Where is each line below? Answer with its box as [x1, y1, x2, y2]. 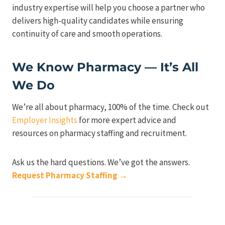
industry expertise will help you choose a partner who [12, 2, 205, 14]
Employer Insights [12, 115, 77, 126]
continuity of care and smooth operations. [12, 28, 162, 40]
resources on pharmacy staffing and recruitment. [12, 128, 187, 139]
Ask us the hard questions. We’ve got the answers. [12, 157, 190, 168]
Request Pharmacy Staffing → [12, 170, 128, 181]
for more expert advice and [77, 115, 176, 126]
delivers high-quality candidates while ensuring [12, 15, 183, 27]
